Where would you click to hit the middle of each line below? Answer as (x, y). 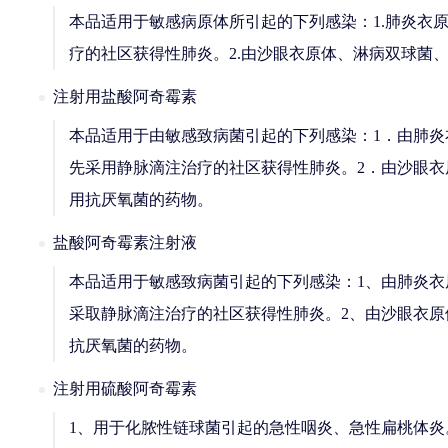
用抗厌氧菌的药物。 (141, 199)
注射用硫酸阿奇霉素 (125, 388)
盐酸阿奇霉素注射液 (125, 242)
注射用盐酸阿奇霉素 (125, 96)
